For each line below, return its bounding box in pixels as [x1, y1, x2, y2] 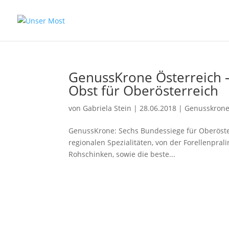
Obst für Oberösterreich [68, 81, 219, 100]
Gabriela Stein [83, 103, 132, 113]
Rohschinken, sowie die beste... [68, 149, 176, 159]
